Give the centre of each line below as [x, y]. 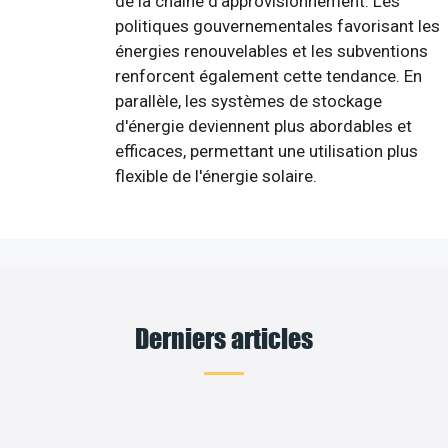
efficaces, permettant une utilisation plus [266, 150]
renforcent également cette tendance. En [268, 75]
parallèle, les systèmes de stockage [248, 100]
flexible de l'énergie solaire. [216, 175]
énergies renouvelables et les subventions [271, 50]
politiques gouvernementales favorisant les [277, 25]
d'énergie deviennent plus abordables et [263, 125]
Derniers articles [224, 337]
